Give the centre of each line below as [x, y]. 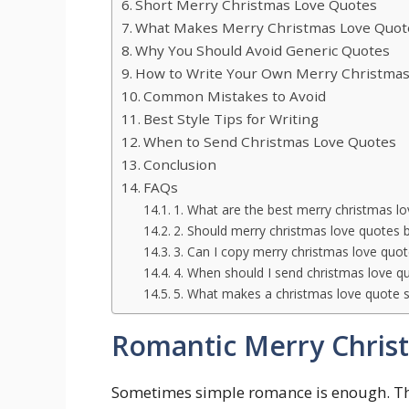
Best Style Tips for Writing [231, 119]
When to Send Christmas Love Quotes [270, 142]
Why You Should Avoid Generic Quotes [263, 51]
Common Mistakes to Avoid [235, 96]
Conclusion [180, 165]
